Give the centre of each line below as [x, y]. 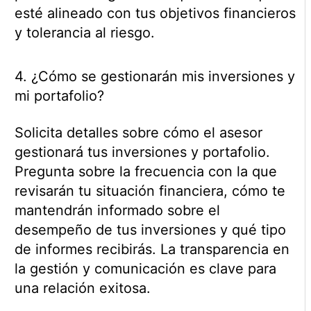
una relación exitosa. [82, 288]
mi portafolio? [59, 96]
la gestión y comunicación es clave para [145, 269]
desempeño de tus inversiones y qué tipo [150, 230]
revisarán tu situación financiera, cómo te [150, 191]
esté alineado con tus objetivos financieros [155, 14]
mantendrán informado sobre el [117, 211]
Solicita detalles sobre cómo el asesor [138, 133]
